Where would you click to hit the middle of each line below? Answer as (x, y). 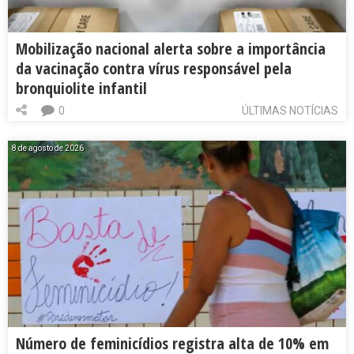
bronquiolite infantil (81, 88)
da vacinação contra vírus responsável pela (154, 69)
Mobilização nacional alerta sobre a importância (171, 49)
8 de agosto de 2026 (48, 149)
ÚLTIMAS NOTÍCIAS (290, 111)
